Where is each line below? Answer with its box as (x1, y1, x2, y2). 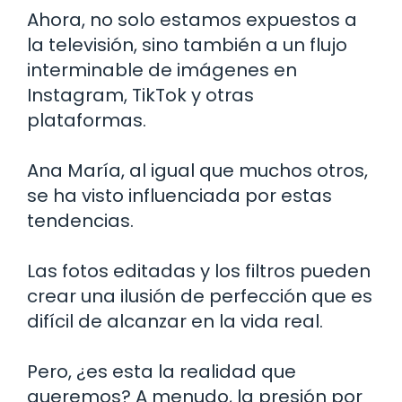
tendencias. (27, 207, 134, 233)
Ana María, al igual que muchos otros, (27, 157, 368, 183)
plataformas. (27, 107, 146, 133)
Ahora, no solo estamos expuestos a (27, 6, 357, 32)
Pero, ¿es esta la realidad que (27, 358, 296, 384)
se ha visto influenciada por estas (27, 182, 332, 208)
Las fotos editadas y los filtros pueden (27, 258, 371, 284)
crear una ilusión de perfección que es (27, 283, 372, 309)
